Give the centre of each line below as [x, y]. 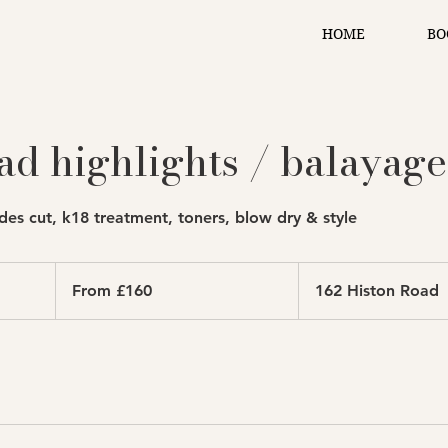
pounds [74, 301]
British [70, 290]
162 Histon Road [376, 290]
